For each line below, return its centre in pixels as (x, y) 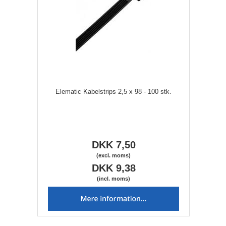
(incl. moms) (114, 179)
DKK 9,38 (114, 168)
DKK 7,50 (114, 145)
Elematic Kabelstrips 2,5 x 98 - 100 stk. (114, 92)
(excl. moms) (114, 156)
